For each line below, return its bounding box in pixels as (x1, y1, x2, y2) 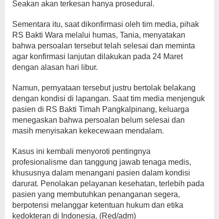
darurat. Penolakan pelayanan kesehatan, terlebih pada (12, 179, 204, 188)
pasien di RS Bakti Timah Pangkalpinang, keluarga (12, 105, 189, 113)
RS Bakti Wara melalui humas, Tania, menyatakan (12, 30, 185, 39)
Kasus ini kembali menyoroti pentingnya (12, 147, 151, 155)
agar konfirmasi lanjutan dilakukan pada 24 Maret (12, 52, 183, 61)
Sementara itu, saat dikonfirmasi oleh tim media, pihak (12, 20, 199, 28)
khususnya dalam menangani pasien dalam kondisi (12, 168, 190, 177)
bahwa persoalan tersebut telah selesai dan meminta (12, 41, 195, 50)
